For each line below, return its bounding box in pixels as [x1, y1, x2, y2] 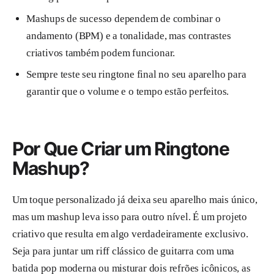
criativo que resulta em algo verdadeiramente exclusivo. [12, 228, 248, 240]
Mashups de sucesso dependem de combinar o [26, 12, 221, 24]
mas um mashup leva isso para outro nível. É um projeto [12, 210, 247, 223]
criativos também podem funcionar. [26, 46, 176, 59]
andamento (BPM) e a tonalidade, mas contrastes [26, 29, 231, 42]
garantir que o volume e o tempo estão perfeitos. [26, 86, 229, 98]
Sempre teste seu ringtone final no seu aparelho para [26, 68, 246, 81]
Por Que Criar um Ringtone [12, 138, 229, 160]
